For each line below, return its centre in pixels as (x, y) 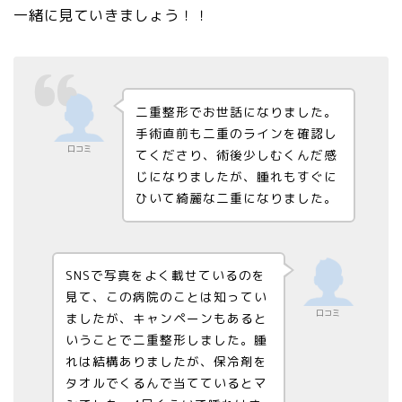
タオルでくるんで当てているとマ (166, 383)
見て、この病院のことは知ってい (166, 297)
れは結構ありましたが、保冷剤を (166, 362)
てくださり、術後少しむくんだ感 (236, 154)
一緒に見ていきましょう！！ (112, 16)
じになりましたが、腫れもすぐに (236, 176)
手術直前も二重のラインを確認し (236, 133)
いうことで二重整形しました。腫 (166, 340)
